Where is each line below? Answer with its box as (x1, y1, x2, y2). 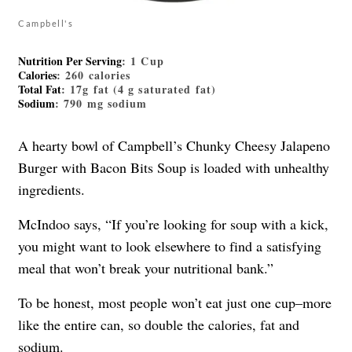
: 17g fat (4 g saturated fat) (61, 81, 216, 98)
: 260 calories (57, 67, 131, 84)
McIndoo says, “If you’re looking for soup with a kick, (18, 214, 328, 234)
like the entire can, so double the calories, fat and (18, 315, 299, 335)
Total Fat (18, 81, 61, 98)
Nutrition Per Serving (18, 53, 122, 70)
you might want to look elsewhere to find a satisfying (18, 236, 321, 256)
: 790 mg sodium (55, 95, 148, 112)
